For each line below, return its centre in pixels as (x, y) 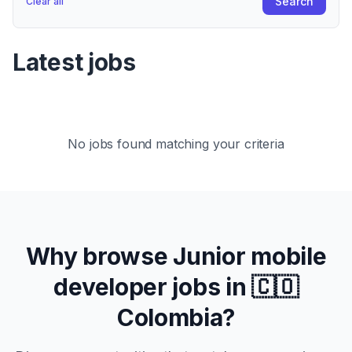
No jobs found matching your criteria (176, 144)
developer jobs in (153, 287)
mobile (286, 256)
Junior (209, 256)
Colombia (170, 317)
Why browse (99, 256)
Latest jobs (74, 62)
